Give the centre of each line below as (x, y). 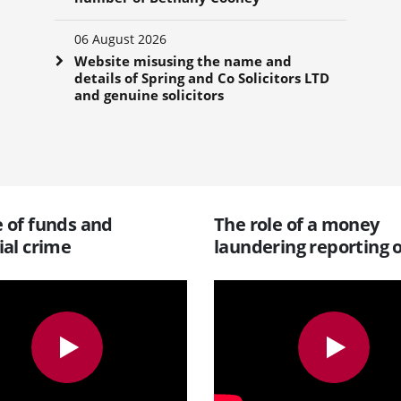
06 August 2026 (121, 38)
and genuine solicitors (149, 94)
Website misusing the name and (183, 60)
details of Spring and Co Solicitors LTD (202, 77)
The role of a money (297, 224)
